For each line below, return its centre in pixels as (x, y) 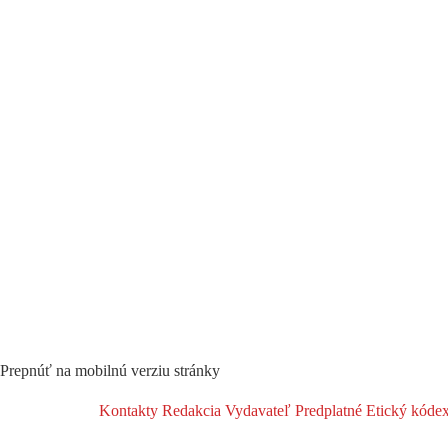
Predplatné (326, 410)
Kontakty (128, 410)
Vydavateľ (256, 410)
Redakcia (189, 410)
